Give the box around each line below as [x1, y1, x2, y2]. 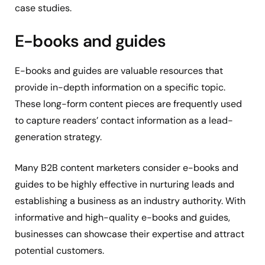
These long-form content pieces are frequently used [15, 98, 242, 111]
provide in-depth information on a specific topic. [15, 81, 225, 94]
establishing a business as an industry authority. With [15, 195, 245, 208]
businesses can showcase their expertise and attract [15, 228, 244, 241]
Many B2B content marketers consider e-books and [15, 161, 238, 174]
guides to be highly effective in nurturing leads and [15, 178, 234, 191]
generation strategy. [15, 131, 104, 144]
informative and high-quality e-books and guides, [15, 211, 230, 224]
